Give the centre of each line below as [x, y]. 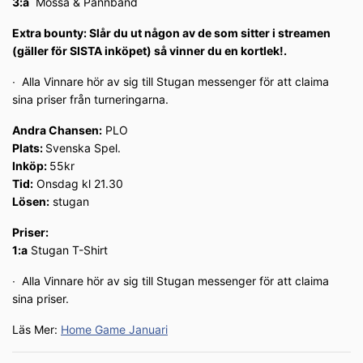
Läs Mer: [36, 330]
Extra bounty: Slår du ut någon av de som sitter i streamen [171, 33]
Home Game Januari [114, 330]
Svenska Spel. [83, 148]
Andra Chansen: [57, 130]
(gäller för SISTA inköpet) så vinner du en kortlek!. [149, 51]
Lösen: [31, 202]
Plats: [29, 148]
